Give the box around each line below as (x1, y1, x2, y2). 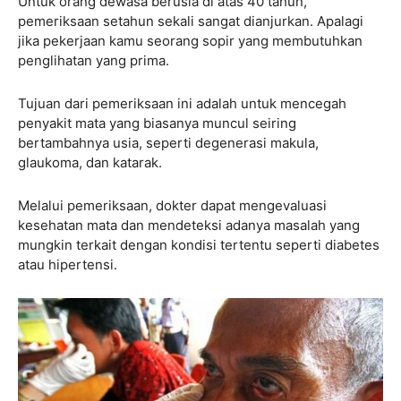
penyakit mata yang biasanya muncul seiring (18, 114, 296, 132)
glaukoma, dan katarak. (18, 153, 162, 171)
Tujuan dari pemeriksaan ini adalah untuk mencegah (18, 94, 346, 112)
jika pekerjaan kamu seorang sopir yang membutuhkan (18, 31, 363, 49)
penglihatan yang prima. (18, 51, 169, 69)
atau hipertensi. (18, 255, 117, 273)
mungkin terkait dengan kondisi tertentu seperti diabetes (18, 235, 380, 253)
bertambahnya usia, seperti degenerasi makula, (18, 133, 319, 151)
